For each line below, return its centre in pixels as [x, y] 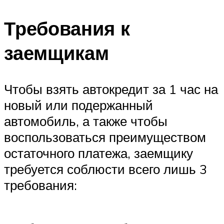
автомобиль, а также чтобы [86, 121]
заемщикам [56, 53]
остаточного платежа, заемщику [98, 153]
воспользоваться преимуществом [105, 137]
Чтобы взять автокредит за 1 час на [111, 89]
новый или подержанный [78, 105]
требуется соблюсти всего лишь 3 [105, 169]
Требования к [67, 28]
